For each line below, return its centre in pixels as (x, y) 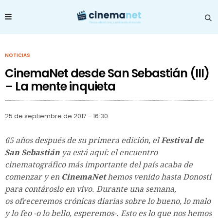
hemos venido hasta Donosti (158, 177)
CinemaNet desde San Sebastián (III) (107, 73)
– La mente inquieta (60, 86)
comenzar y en (33, 177)
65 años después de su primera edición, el (83, 140)
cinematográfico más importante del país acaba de (99, 164)
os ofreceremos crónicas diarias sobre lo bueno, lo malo (108, 201)
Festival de (182, 140)
